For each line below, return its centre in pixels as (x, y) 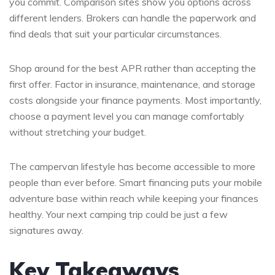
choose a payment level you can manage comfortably (127, 116)
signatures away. (46, 230)
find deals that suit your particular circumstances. (115, 33)
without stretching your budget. (78, 132)
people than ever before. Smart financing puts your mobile (136, 182)
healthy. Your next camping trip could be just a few (118, 214)
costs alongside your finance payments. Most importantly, (135, 100)
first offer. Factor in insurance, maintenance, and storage (132, 84)
